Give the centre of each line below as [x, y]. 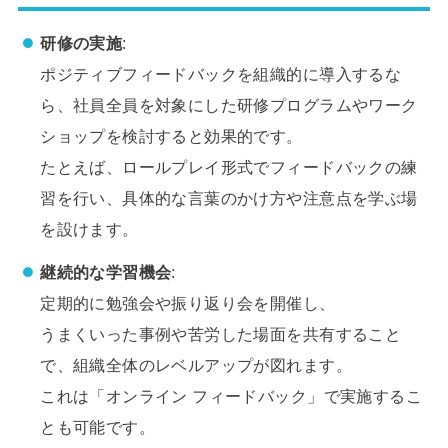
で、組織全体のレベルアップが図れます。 [196, 364]
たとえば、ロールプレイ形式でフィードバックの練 [229, 166]
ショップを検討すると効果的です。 [171, 135]
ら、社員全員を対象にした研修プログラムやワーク [229, 104]
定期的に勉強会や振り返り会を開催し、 [188, 302]
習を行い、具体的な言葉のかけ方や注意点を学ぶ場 [229, 197]
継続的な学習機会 [106, 271]
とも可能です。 [98, 426]
